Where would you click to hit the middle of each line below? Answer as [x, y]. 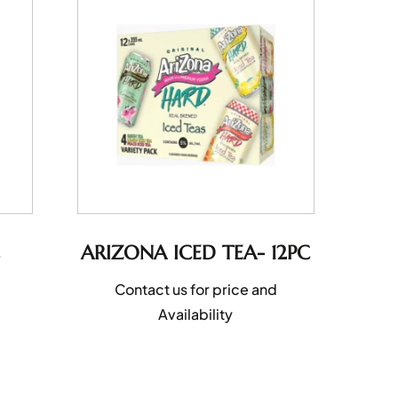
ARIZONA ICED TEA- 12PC [196, 252]
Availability [196, 314]
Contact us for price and [195, 289]
